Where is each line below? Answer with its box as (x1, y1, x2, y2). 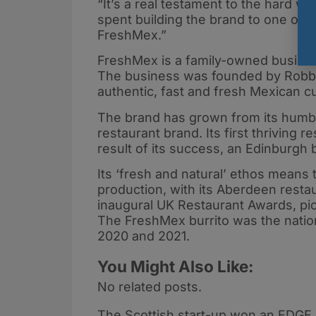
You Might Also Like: (97, 257, 254, 276)
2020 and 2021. (97, 229, 190, 244)
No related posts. (97, 279, 202, 295)
